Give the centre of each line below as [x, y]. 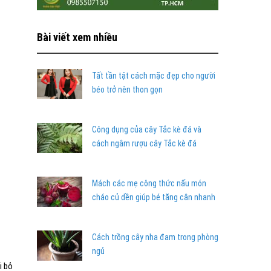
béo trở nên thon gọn [127, 90]
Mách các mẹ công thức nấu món [149, 183]
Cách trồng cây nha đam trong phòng [155, 237]
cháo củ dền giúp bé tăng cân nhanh [154, 197]
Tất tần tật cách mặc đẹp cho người [154, 76]
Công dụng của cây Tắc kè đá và [147, 129]
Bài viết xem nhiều [77, 37]
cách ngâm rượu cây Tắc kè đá [144, 143]
